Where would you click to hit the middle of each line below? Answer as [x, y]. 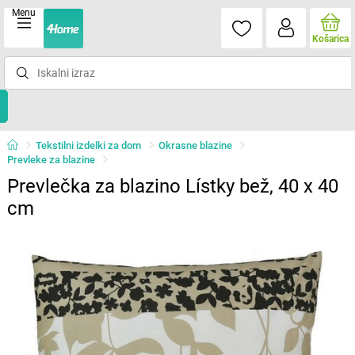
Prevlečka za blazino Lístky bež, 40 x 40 [172, 186]
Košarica [330, 39]
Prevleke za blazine [51, 160]
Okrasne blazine [195, 145]
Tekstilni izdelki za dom [88, 145]
